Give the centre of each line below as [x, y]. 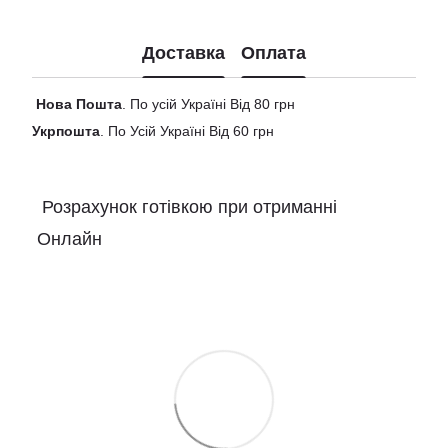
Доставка [183, 53]
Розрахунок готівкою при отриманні [187, 206]
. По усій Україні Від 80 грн [208, 103]
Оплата [273, 53]
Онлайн [67, 238]
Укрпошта [66, 130]
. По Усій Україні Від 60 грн [187, 130]
